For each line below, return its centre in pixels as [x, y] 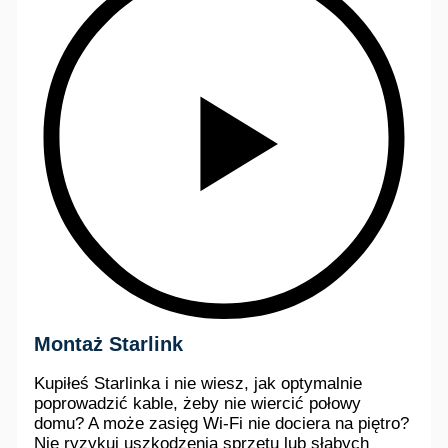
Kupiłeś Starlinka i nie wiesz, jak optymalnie [198, 384]
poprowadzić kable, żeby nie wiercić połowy [198, 404]
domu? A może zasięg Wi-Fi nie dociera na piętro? [222, 424]
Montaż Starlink [109, 344]
